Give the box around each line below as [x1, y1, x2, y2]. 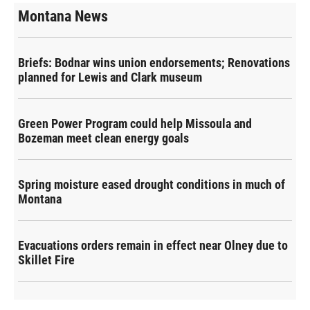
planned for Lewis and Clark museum [18, 70, 202, 85]
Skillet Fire [18, 253, 75, 268]
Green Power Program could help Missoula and [18, 116, 252, 131]
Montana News [18, 8, 108, 26]
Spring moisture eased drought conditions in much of [18, 177, 285, 192]
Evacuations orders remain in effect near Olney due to [18, 238, 288, 253]
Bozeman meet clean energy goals [18, 131, 189, 146]
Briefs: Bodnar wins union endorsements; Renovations [18, 55, 290, 71]
